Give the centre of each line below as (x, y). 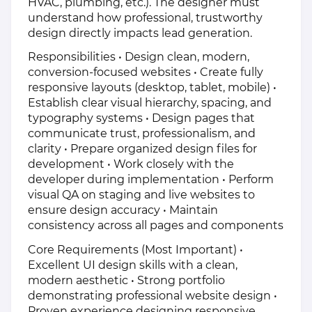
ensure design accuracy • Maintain (123, 210)
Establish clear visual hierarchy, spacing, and (150, 103)
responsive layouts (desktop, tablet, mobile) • (152, 88)
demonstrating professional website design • (153, 296)
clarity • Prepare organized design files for (142, 149)
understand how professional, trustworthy (145, 17)
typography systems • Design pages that (141, 118)
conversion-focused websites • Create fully (146, 72)
